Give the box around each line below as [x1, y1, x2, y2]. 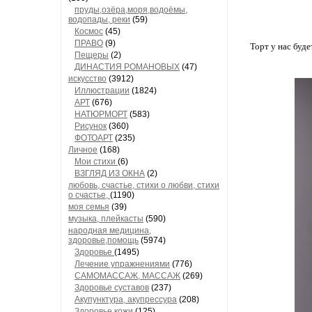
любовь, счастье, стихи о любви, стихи [68, 180, 219, 190]
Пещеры [75, 50, 109, 60]
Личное [68, 145, 97, 155]
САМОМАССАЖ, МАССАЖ [75, 271, 180, 281]
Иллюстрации [75, 86, 130, 95]
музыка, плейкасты [68, 214, 143, 224]
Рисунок [75, 121, 107, 131]
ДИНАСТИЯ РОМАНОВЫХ [75, 62, 180, 72]
